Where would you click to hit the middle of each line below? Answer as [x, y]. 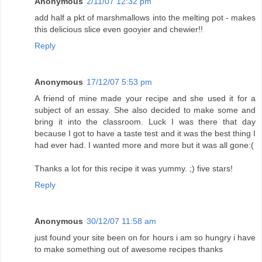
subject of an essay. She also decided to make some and [145, 110]
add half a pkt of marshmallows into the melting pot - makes [145, 18]
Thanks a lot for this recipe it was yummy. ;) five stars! [134, 169]
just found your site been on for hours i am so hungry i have [145, 238]
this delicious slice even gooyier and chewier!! [119, 30]
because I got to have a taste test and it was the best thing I [145, 134]
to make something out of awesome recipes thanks [129, 249]
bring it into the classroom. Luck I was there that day [145, 122]
